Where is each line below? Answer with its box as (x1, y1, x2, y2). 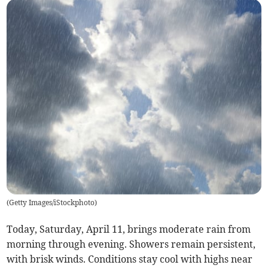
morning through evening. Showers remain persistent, (7, 238, 256, 251)
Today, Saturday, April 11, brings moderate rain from (7, 223, 251, 236)
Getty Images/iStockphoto (9, 198, 95, 208)
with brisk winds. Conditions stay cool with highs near (7, 253, 253, 266)
